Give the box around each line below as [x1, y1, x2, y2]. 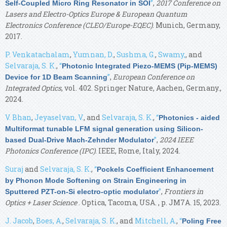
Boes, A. [36, 215, 62, 225]
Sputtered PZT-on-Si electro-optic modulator [5, 187, 159, 196]
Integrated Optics [5, 83, 61, 93]
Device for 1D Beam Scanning [5, 72, 107, 81]
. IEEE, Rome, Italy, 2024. [95, 145, 180, 156]
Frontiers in [164, 186, 203, 196]
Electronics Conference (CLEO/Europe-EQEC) [5, 20, 153, 30]
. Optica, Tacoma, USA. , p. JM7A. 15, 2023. [79, 197, 221, 207]
